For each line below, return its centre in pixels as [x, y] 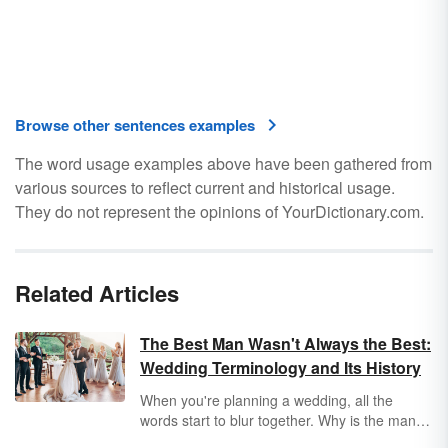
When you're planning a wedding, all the [266, 400]
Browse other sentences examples [135, 125]
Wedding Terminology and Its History [280, 367]
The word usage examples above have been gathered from [223, 163]
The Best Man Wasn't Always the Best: [285, 343]
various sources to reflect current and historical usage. [205, 187]
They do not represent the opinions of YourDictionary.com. [219, 211]
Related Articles [97, 293]
